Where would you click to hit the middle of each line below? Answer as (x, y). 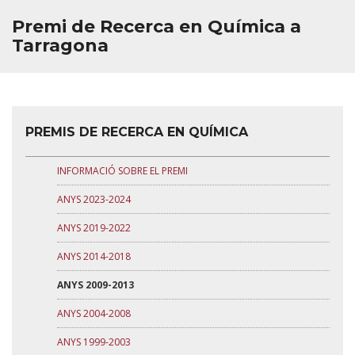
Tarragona (60, 46)
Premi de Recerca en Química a (157, 27)
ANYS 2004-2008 (94, 313)
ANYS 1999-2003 (94, 342)
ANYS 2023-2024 (94, 199)
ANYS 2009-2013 (95, 285)
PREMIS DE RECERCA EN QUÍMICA (137, 132)
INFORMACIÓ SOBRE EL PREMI (122, 171)
